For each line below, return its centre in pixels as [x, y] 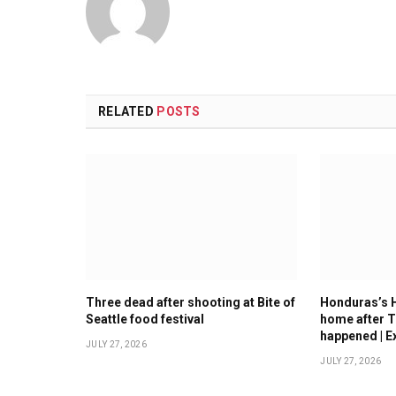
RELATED [128, 112]
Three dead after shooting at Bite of [190, 302]
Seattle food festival [145, 319]
